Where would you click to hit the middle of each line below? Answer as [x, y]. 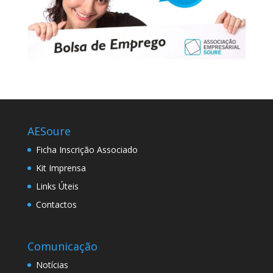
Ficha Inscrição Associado [87, 150]
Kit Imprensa [61, 168]
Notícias [52, 265]
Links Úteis [57, 186]
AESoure [49, 131]
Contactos [56, 205]
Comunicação [62, 246]
